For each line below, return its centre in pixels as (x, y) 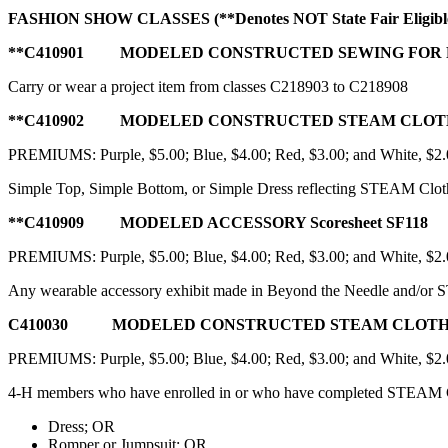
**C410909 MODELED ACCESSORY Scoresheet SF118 (218, 222)
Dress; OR (81, 426)
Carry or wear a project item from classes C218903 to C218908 (208, 86)
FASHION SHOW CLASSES (109, 18)
